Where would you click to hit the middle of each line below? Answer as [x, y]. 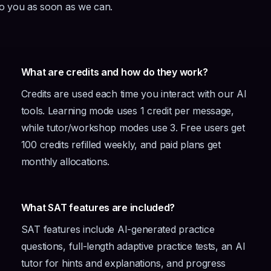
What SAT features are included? [98, 207]
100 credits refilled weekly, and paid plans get [121, 145]
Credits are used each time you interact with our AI [134, 94]
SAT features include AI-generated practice [118, 229]
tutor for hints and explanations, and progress [123, 263]
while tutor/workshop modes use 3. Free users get [133, 128]
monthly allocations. [65, 162]
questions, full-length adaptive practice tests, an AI [133, 246]
